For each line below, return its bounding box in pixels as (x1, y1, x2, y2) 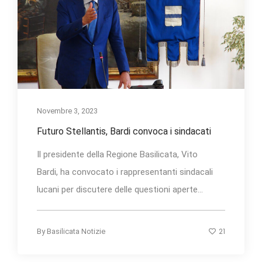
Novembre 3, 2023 (37, 106, 98, 116)
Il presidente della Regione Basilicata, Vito (37, 149, 198, 160)
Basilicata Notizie (47, 227, 105, 236)
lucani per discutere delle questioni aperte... (37, 184, 203, 195)
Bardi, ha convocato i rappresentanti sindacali (37, 167, 213, 178)
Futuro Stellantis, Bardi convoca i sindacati (37, 126, 211, 137)
